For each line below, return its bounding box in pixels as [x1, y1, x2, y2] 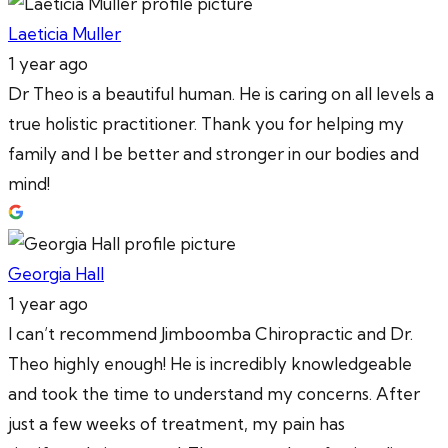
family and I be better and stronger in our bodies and [8, 143, 419, 165]
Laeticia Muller [8, 23, 121, 45]
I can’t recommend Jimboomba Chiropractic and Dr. [8, 323, 413, 345]
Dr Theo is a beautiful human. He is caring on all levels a [8, 83, 434, 105]
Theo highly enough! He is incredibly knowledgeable [8, 353, 412, 375]
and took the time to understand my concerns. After [8, 383, 420, 405]
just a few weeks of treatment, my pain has [8, 413, 345, 435]
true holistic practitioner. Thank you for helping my [8, 113, 404, 135]
